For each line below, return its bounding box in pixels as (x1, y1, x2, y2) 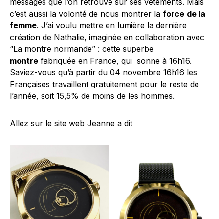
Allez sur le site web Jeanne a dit (10, 118, 132, 129)
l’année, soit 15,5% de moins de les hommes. (10, 91, 175, 101)
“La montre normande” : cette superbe (10, 44, 153, 54)
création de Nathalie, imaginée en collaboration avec (10, 32, 204, 43)
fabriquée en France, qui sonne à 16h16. (38, 56, 192, 66)
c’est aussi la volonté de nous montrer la (10, 9, 163, 19)
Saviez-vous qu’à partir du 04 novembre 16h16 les (10, 67, 197, 78)
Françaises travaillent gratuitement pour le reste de (10, 79, 199, 89)
